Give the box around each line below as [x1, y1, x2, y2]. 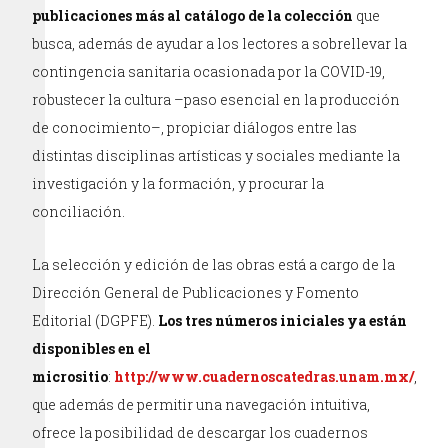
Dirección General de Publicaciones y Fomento [32, 283, 360, 302]
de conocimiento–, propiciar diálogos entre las [32, 118, 358, 137]
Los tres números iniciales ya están [158, 311, 408, 330]
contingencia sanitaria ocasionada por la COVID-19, [32, 62, 386, 81]
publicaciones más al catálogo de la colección [32, 6, 354, 25]
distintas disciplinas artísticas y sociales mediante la [32, 146, 401, 165]
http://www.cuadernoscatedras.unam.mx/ [114, 367, 415, 386]
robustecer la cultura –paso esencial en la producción [32, 90, 401, 109]
